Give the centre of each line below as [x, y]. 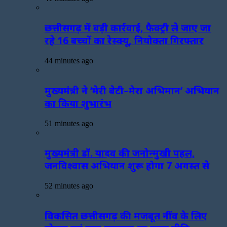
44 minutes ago [69, 61]
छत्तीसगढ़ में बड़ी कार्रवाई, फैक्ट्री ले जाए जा [128, 28]
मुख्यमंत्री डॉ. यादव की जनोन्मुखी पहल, [120, 153]
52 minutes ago [69, 186]
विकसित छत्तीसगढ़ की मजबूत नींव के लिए [126, 215]
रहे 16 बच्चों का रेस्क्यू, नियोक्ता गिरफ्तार [124, 41]
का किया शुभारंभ [78, 103]
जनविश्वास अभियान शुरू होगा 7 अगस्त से [127, 166]
